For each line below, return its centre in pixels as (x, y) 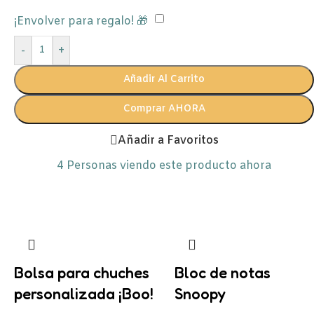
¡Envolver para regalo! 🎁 (81, 21)
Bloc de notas (223, 273)
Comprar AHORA (164, 109)
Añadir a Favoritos (168, 140)
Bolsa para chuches (82, 273)
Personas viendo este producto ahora (169, 166)
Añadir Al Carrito (164, 80)
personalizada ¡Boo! (84, 294)
